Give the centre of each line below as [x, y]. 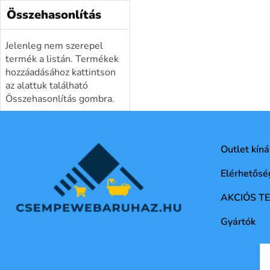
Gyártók [238, 222]
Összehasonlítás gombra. [60, 99]
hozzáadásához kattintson [61, 73]
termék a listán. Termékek [62, 59]
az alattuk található [47, 86]
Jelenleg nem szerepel [54, 46]
